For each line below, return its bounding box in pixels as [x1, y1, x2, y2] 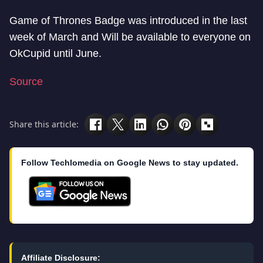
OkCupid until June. [9, 47, 102, 59]
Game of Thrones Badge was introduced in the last [9, 14, 247, 26]
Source [9, 75, 43, 87]
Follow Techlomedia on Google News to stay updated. [21, 157, 238, 167]
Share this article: [9, 119, 79, 130]
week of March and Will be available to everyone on [9, 31, 251, 43]
